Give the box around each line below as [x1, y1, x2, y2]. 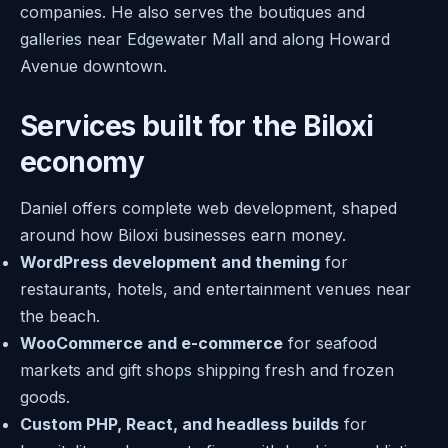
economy [20, 145, 145, 180]
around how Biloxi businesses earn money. [20, 225, 346, 246]
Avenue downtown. [20, 55, 167, 76]
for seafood [283, 333, 377, 354]
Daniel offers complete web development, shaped [20, 198, 397, 219]
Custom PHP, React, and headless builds [20, 414, 339, 435]
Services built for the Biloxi [20, 109, 374, 144]
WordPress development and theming [20, 252, 320, 273]
